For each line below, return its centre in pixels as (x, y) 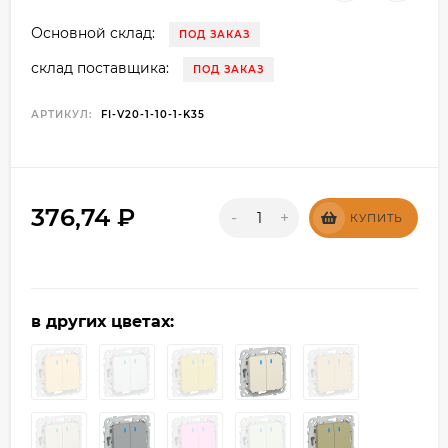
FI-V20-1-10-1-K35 (153, 115)
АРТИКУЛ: (61, 115)
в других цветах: (102, 322)
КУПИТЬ (376, 218)
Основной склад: (93, 33)
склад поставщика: (100, 68)
